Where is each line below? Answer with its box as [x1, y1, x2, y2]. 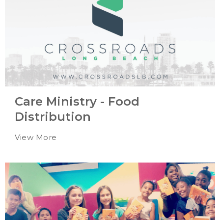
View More [15, 132, 57, 142]
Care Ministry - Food [15, 94, 139, 109]
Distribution [15, 109, 91, 124]
